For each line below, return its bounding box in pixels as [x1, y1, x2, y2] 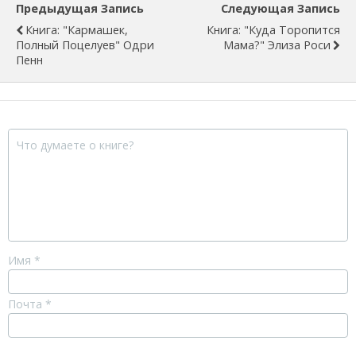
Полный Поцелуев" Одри [16, 37, 154, 52]
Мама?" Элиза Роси [223, 37, 331, 52]
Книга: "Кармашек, [25, 22, 128, 37]
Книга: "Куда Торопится [207, 22, 340, 37]
